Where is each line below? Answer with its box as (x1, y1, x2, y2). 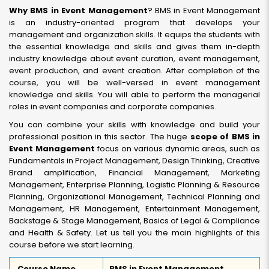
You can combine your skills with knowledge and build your (9, 119, 260, 130)
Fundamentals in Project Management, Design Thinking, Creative (9, 155, 260, 166)
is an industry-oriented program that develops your (9, 17, 260, 28)
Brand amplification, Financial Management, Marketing (9, 167, 260, 178)
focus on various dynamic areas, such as (97, 143, 260, 154)
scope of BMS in (190, 131, 260, 142)
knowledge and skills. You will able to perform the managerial (9, 89, 260, 100)
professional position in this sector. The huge (9, 131, 190, 142)
